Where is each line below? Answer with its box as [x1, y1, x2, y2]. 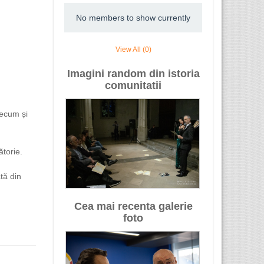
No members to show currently [76, 13, 190, 22]
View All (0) [115, 45, 151, 54]
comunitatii [105, 80, 161, 92]
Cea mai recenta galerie [74, 200, 193, 213]
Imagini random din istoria [67, 68, 200, 80]
